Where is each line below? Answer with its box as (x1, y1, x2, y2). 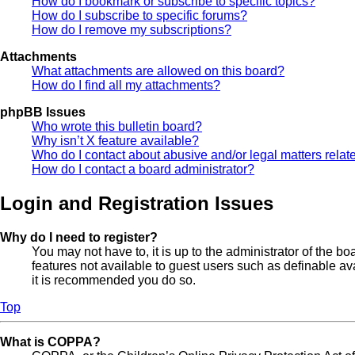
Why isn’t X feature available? (32, 133, 199, 147)
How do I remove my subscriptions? (32, 22, 231, 36)
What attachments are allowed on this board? (32, 63, 284, 78)
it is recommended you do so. (32, 273, 196, 287)
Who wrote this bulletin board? (32, 119, 202, 133)
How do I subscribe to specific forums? (32, 8, 247, 22)
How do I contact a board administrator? (32, 162, 254, 176)
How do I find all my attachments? (32, 78, 220, 92)
